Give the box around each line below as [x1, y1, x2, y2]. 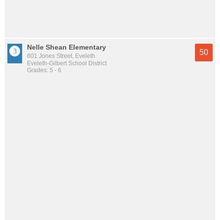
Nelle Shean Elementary [27, 43, 106, 52]
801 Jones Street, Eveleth [27, 53, 95, 60]
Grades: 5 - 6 [27, 67, 61, 74]
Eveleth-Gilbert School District [27, 60, 107, 67]
